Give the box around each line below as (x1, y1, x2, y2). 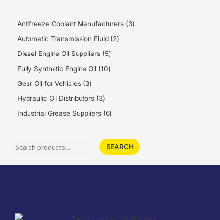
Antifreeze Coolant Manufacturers (17, 20, 124, 28)
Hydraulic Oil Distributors (17, 94, 94, 103)
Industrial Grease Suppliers (17, 109, 101, 117)
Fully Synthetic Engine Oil (17, 64, 96, 73)
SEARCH (106, 142, 134, 151)
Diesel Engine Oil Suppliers (17, 50, 100, 58)
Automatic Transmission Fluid (17, 34, 109, 43)
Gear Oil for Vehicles (17, 80, 81, 88)
